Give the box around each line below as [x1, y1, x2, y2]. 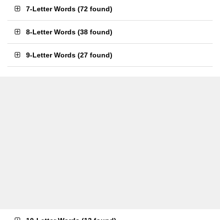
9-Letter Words [26, 51, 76, 59]
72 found [80, 5, 110, 13]
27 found [80, 51, 110, 59]
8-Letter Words [26, 28, 76, 36]
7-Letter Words [26, 5, 76, 13]
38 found [80, 28, 110, 36]
